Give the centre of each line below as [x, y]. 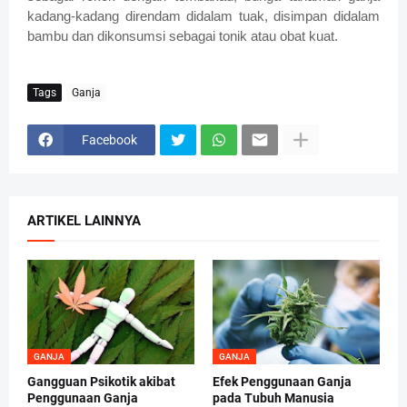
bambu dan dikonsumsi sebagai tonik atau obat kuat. [183, 36]
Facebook [109, 139]
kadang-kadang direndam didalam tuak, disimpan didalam [203, 16]
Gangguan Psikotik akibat [101, 382]
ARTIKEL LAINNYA [84, 221]
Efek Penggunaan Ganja [282, 382]
